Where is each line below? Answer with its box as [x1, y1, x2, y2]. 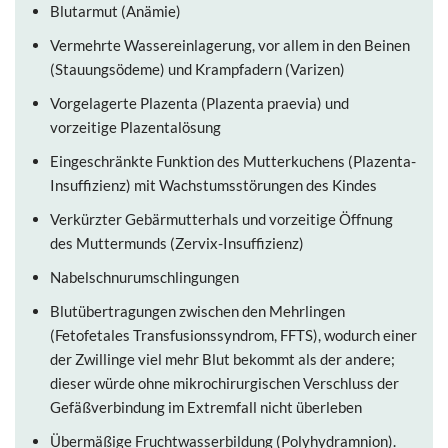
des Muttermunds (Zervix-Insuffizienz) [50, 234, 304, 252]
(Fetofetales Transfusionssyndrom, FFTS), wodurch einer [50, 326, 417, 344]
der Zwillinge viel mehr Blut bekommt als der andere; [50, 350, 395, 368]
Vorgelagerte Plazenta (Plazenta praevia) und [50, 94, 349, 112]
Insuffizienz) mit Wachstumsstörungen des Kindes [50, 176, 377, 194]
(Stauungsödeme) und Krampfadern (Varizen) [50, 60, 345, 78]
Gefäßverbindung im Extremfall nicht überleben [50, 398, 362, 416]
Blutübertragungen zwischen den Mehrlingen [50, 302, 345, 320]
